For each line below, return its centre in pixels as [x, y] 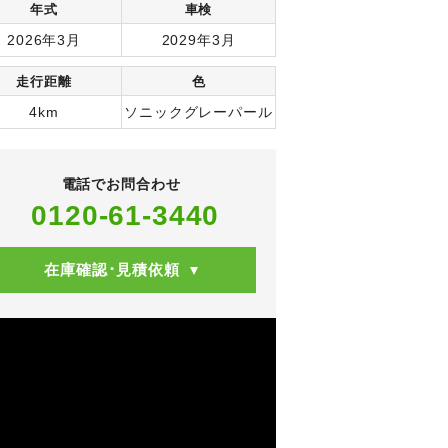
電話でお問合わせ [121, 183]
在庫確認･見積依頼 [112, 269]
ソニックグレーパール [198, 111]
